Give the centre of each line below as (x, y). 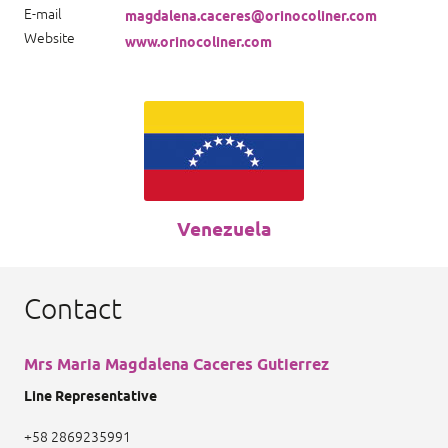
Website (49, 38)
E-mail (43, 14)
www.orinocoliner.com (198, 43)
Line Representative (90, 397)
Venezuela (224, 231)
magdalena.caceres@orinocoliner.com (251, 17)
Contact (73, 308)
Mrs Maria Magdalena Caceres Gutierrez (176, 365)
